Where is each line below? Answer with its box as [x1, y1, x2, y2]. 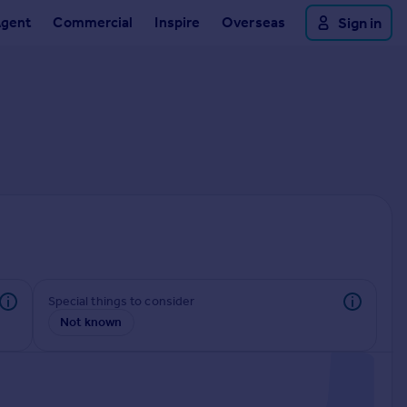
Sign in [338, 14, 382, 32]
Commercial [53, 14, 134, 31]
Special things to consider [55, 293, 195, 309]
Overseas [222, 14, 285, 31]
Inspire [154, 14, 201, 31]
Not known [59, 314, 123, 330]
